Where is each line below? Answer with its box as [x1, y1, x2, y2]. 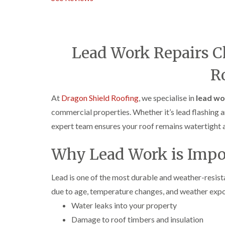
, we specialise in [139, 93, 196, 102]
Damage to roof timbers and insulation [71, 214, 203, 224]
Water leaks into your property [71, 200, 177, 210]
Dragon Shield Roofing [61, 93, 139, 102]
